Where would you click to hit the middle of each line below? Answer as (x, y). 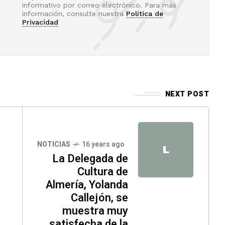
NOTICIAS (54, 144)
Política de (145, 13)
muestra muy (95, 211)
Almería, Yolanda (87, 185)
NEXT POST (187, 94)
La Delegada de (90, 158)
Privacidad (40, 22)
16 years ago (103, 144)
